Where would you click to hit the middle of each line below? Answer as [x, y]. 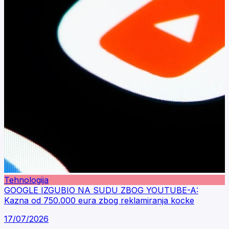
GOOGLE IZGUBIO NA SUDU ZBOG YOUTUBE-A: [101, 190]
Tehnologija [26, 180]
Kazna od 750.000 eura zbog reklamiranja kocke [99, 200]
